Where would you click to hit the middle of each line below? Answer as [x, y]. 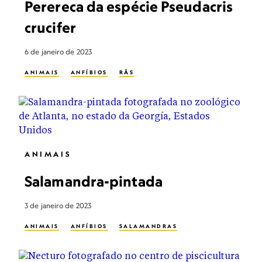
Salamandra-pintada [94, 181]
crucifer [50, 27]
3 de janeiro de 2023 [58, 206]
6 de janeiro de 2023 [58, 52]
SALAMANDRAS [148, 226]
